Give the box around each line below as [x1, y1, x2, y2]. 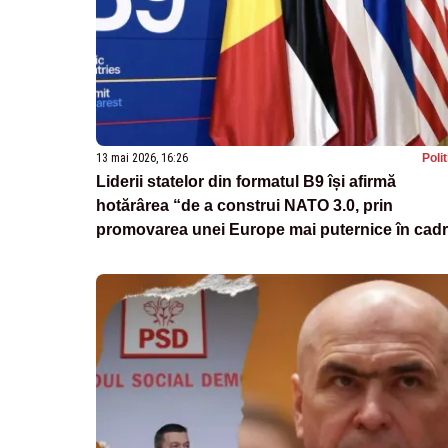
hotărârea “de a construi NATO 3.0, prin [96, 196, 393, 214]
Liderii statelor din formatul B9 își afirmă [96, 172, 396, 190]
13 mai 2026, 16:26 [96, 150, 188, 165]
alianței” [96, 244, 158, 262]
